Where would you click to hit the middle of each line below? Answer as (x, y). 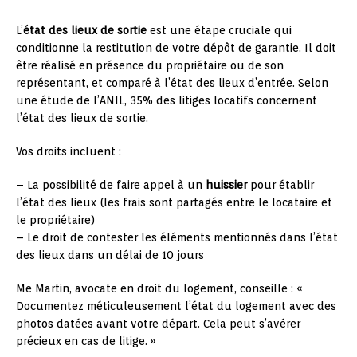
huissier (226, 184)
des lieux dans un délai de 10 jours (110, 255)
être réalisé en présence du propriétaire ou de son (150, 65)
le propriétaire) (55, 220)
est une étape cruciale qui (219, 30)
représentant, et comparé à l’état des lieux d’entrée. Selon (172, 82)
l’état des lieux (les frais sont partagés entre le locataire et (174, 202)
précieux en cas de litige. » (86, 341)
